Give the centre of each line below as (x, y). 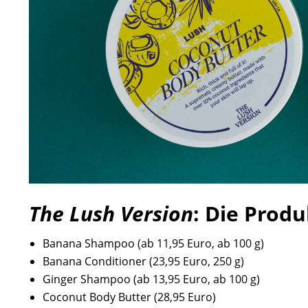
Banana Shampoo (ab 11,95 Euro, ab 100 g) (153, 243)
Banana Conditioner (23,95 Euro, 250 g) (143, 261)
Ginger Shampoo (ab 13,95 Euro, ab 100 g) (151, 279)
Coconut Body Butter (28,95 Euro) (129, 297)
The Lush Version (111, 213)
